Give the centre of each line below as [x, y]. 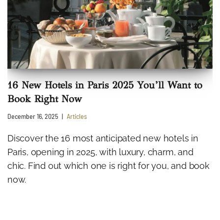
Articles [77, 116]
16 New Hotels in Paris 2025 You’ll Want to [105, 85]
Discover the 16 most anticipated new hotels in [103, 138]
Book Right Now [45, 99]
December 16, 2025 [33, 116]
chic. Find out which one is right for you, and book [109, 165]
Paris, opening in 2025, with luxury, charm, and [100, 152]
